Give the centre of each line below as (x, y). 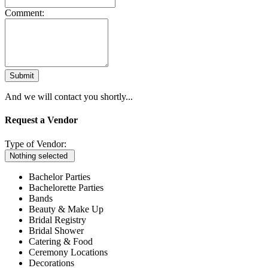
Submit (22, 76)
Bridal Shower (56, 230)
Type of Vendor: (36, 144)
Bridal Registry (57, 220)
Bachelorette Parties (66, 187)
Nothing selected (39, 156)
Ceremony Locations (68, 252)
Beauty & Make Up (66, 209)
